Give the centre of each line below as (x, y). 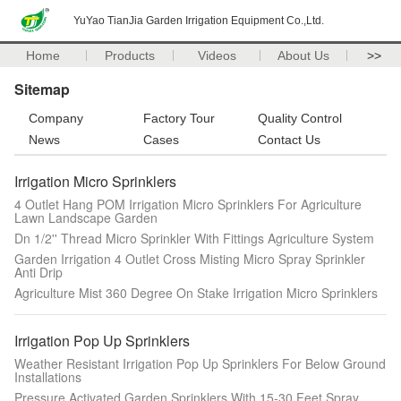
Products (130, 55)
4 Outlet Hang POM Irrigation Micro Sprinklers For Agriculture (188, 204)
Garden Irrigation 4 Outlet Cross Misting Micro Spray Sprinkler (190, 259)
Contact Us (289, 140)
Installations (48, 377)
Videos (217, 55)
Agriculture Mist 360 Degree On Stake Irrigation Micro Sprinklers (196, 293)
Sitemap (42, 89)
